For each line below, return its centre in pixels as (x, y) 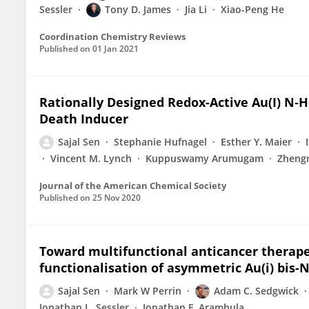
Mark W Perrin (148, 291)
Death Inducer (84, 119)
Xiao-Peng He (252, 9)
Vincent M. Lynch (91, 158)
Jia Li (196, 9)
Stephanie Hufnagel (160, 142)
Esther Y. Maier (256, 142)
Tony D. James (138, 9)
